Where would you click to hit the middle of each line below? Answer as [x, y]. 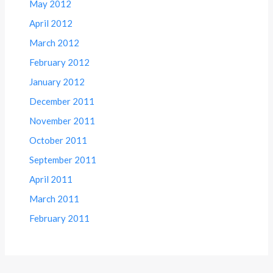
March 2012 [55, 43]
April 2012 [51, 23]
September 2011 [63, 160]
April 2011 [51, 179]
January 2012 [57, 82]
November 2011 [62, 121]
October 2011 [58, 140]
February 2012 [60, 62]
